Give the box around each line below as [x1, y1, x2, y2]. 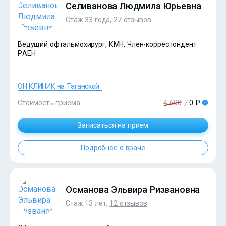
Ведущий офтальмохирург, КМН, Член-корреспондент [18, 40, 197, 48]
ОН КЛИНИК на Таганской [18, 82, 99, 90]
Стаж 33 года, [66, 16, 114, 24]
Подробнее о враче [81, 143, 145, 152]
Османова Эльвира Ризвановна [66, 184, 200, 195]
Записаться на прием [77, 121, 149, 129]
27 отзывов [114, 16, 151, 24]
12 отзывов [109, 199, 147, 208]
